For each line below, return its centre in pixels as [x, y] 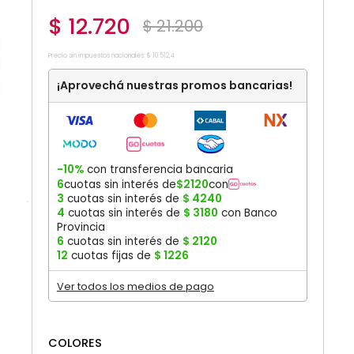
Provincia [81, 227]
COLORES [75, 343]
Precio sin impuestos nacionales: [96, 56]
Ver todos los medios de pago [135, 286]
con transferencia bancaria [158, 169]
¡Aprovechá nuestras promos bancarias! [174, 85]
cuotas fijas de [111, 255]
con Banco [247, 213]
